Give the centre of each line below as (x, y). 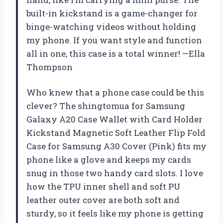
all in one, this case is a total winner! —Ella (116, 53)
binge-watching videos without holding (111, 26)
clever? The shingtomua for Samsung (106, 106)
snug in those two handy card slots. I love (115, 173)
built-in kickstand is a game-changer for (112, 13)
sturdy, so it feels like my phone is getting (115, 213)
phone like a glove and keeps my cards (109, 159)
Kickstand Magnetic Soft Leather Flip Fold (116, 132)
